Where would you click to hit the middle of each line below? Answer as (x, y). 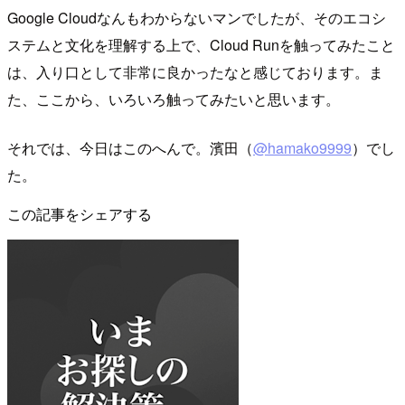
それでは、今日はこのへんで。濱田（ (130, 148)
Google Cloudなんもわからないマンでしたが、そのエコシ (197, 18)
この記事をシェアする (80, 214)
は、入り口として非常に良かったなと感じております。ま (195, 72)
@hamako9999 (302, 148)
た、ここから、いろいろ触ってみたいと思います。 (174, 99)
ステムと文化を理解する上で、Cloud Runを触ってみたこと (201, 45)
